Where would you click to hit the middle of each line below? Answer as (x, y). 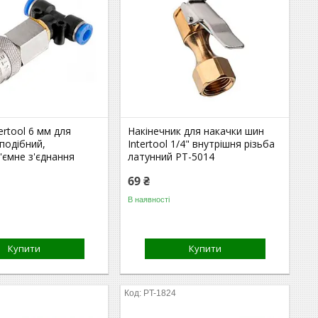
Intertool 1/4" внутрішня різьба (202, 144)
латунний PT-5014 (171, 157)
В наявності (149, 199)
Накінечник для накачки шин (196, 131)
